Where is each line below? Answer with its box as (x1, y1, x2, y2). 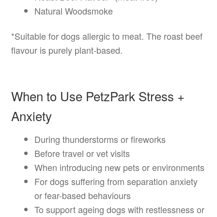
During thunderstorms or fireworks (34, 133, 166, 146)
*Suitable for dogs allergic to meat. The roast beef (11, 30, 202, 43)
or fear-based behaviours (34, 189, 131, 202)
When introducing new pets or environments (34, 161, 204, 174)
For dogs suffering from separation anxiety (34, 175, 198, 188)
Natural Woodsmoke (34, 4, 113, 17)
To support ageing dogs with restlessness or (34, 203, 204, 216)
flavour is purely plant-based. (11, 44, 123, 57)
